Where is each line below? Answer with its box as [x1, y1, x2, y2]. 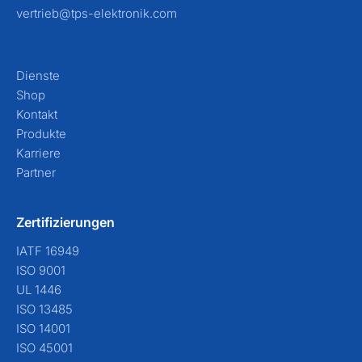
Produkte [16, 126, 66, 141]
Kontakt [16, 107, 57, 122]
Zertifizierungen [16, 214, 115, 230]
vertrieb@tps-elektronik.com [16, 6, 177, 21]
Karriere [16, 145, 61, 161]
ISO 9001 [16, 263, 65, 278]
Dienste [16, 68, 60, 83]
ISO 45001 [16, 340, 73, 356]
